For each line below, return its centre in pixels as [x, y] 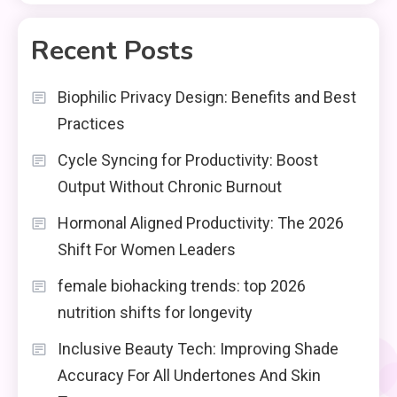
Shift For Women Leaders [147, 249]
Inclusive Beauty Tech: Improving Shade [198, 348]
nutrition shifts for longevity [155, 312]
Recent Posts [112, 51]
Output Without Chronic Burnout [170, 186]
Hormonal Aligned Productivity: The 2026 [201, 222]
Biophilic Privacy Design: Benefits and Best [207, 97]
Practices [91, 123]
